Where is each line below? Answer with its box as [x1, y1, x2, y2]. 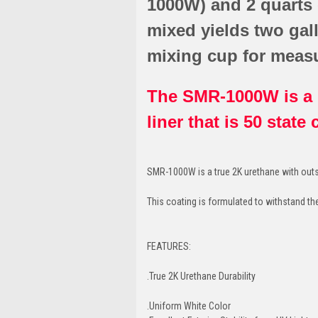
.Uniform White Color [147, 300, 231, 312]
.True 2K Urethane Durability [147, 270, 258, 282]
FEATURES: [147, 240, 191, 252]
